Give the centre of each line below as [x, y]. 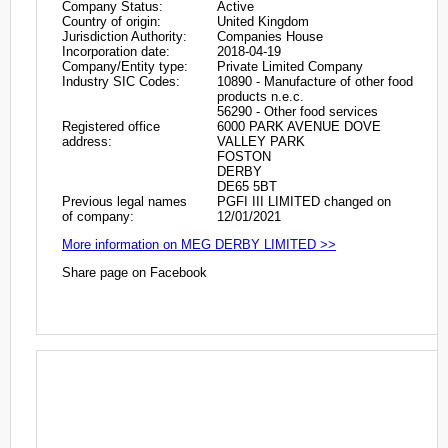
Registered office [111, 126]
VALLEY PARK [261, 141]
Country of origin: [111, 21]
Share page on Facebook [134, 273]
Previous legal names [124, 201]
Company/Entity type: [125, 66]
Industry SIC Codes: [121, 81]
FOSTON [244, 156]
